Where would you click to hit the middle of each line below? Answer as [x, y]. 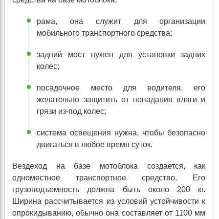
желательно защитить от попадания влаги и [121, 100]
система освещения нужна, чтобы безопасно [121, 133]
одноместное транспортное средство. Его [109, 178]
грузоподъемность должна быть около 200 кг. [109, 190]
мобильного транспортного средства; [105, 33]
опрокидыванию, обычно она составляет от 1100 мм [109, 213]
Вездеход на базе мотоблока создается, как [109, 166]
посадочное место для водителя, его [121, 88]
